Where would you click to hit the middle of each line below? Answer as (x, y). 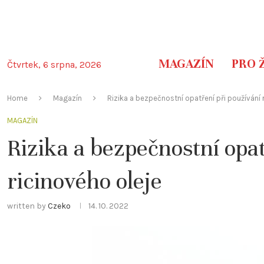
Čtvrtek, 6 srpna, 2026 (54, 65)
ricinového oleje (85, 181)
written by (27, 206)
